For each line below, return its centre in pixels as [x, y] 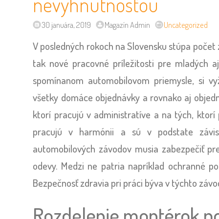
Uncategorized [186, 24]
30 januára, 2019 [66, 24]
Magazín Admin [128, 24]
